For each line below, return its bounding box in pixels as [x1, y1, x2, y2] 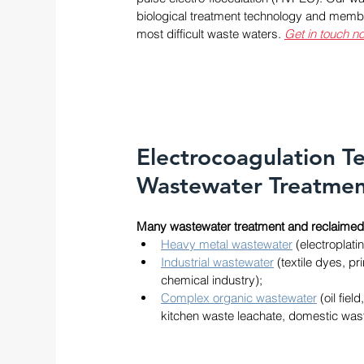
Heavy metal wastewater [161, 236, 292, 252]
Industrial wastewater [161, 254, 274, 270]
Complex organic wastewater [161, 290, 317, 305]
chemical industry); [161, 272, 266, 288]
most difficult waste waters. [136, 26, 284, 41]
